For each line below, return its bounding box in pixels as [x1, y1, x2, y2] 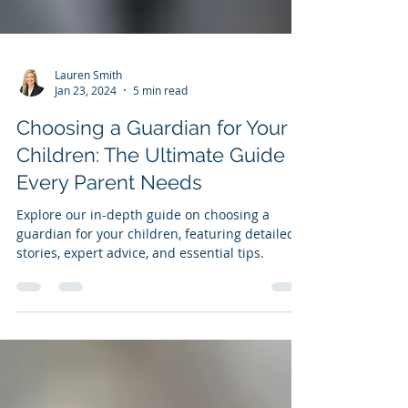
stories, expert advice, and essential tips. [16, 326, 264, 343]
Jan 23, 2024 [55, 165, 117, 179]
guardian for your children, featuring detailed [16, 307, 295, 324]
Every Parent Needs [16, 252, 202, 276]
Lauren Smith [55, 148, 122, 164]
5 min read [133, 165, 188, 179]
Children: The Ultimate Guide [16, 225, 285, 249]
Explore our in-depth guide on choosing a [16, 288, 270, 305]
